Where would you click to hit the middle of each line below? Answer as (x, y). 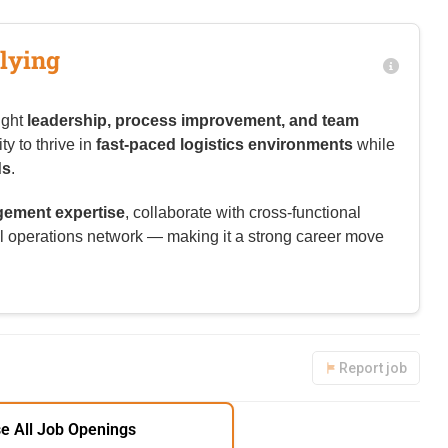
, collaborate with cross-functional (243, 213)
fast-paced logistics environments (224, 145)
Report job (373, 368)
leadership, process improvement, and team (193, 121)
